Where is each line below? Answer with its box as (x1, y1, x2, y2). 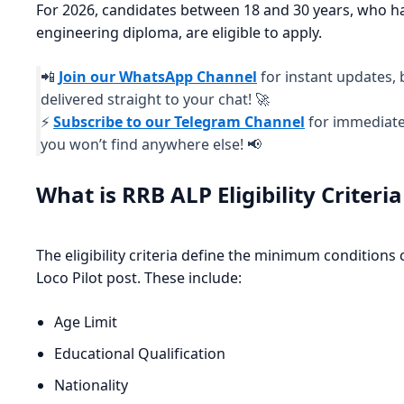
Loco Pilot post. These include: (36, 268, 242, 289)
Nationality (54, 375, 128, 396)
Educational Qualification (54, 344, 225, 364)
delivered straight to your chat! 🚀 (41, 89, 270, 110)
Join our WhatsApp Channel (59, 67, 257, 87)
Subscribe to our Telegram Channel (53, 112, 305, 133)
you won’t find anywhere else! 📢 (41, 134, 262, 155)
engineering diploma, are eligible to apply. (36, 23, 322, 43)
